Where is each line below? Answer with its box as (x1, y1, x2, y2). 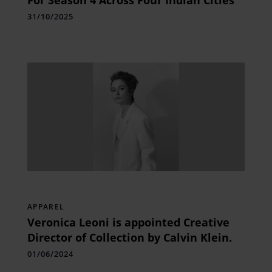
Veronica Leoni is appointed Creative (27, 214, 229, 229)
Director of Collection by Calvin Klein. (27, 229, 232, 245)
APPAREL (27, 201, 65, 212)
